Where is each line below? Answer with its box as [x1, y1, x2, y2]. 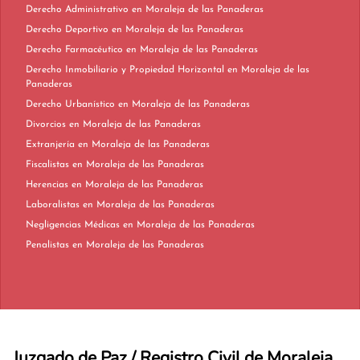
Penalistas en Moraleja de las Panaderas [72, 240, 204, 250]
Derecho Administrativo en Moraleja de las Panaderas [132, 5, 264, 14]
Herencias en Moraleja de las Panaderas [72, 180, 203, 190]
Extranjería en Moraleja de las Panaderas [78, 140, 210, 149]
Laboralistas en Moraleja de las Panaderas [83, 200, 215, 210]
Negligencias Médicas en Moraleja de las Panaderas [123, 220, 255, 230]
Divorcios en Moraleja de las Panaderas [69, 120, 201, 129]
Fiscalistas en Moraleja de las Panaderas [72, 160, 204, 170]
